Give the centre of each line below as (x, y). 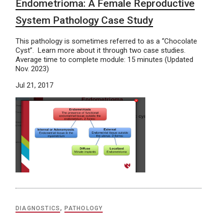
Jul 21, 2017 (34, 85)
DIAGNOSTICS (38, 208)
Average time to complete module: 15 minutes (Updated (104, 60)
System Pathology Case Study (84, 21)
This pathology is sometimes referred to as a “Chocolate (106, 41)
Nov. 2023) (32, 69)
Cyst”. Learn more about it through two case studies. (101, 51)
